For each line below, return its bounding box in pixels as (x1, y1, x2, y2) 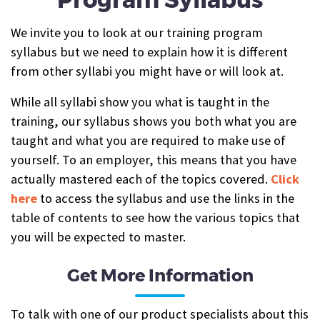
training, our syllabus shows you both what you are (11, 112, 296, 129)
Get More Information (66, 265, 254, 286)
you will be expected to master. (11, 228, 186, 245)
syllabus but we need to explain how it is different (11, 43, 288, 60)
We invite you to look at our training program (11, 24, 263, 41)
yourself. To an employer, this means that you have (11, 151, 296, 168)
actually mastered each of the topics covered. (11, 170, 271, 187)
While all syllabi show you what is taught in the (11, 93, 269, 110)
